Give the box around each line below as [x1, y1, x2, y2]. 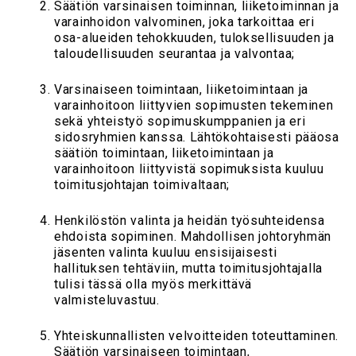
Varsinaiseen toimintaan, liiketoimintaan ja [54, 81, 309, 97]
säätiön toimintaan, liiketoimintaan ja [54, 145, 274, 161]
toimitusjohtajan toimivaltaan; [54, 176, 230, 192]
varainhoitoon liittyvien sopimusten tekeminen [54, 97, 334, 113]
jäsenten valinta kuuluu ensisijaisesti [54, 244, 277, 260]
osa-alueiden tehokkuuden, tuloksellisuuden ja [54, 29, 335, 45]
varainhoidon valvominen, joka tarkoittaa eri [54, 14, 315, 29]
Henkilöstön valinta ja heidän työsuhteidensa [54, 212, 325, 228]
